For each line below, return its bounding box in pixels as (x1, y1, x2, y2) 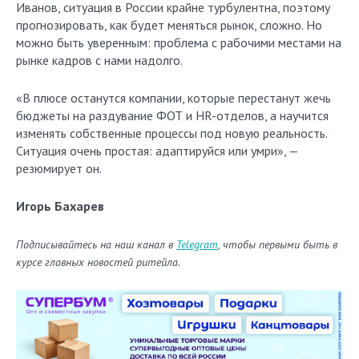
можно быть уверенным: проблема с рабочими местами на (16, 34, 341, 50)
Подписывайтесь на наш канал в (16, 237, 176, 252)
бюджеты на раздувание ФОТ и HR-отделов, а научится (16, 107, 329, 123)
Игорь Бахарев (16, 198, 104, 214)
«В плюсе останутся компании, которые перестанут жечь (16, 90, 331, 106)
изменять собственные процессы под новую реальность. (16, 125, 327, 141)
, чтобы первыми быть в (218, 237, 337, 252)
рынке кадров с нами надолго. (16, 52, 185, 68)
